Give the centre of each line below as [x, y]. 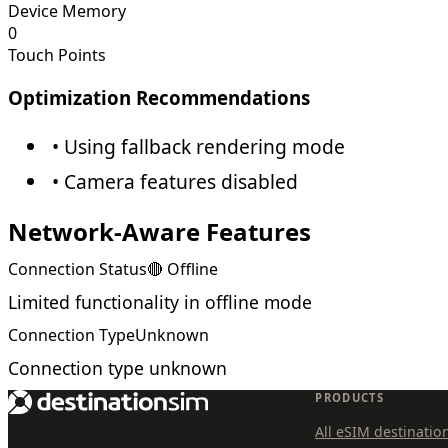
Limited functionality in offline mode [160, 301]
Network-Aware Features [159, 231]
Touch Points [57, 55]
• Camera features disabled [175, 181]
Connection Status [77, 268]
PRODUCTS [350, 397]
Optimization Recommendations [159, 98]
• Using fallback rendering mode [198, 146]
